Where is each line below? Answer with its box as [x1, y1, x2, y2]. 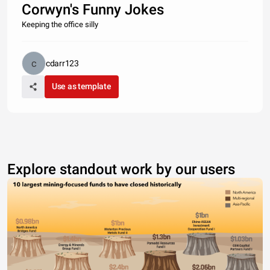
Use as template [52, 81, 111, 91]
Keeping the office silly [22, 19, 98, 29]
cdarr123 [46, 58, 79, 68]
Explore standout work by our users [7, 160, 235, 178]
